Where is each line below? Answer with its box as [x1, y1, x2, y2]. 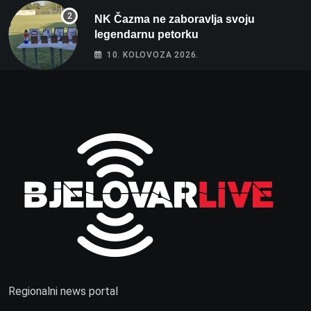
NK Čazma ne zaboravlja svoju [94, 13, 255, 26]
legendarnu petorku [94, 28, 199, 41]
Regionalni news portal [8, 285, 118, 299]
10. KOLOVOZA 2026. [106, 50, 199, 60]
